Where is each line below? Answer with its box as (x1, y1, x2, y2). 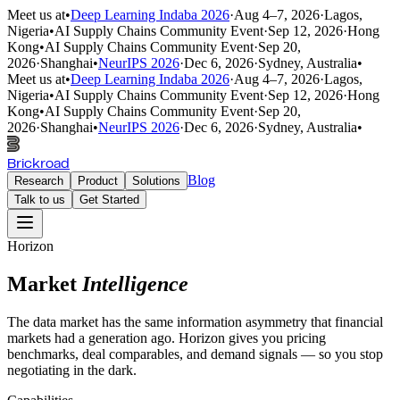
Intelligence (82, 271, 188, 296)
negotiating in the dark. (7, 362, 137, 378)
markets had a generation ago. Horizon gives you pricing (7, 329, 326, 346)
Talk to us (14, 193, 65, 206)
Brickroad (7, 158, 70, 171)
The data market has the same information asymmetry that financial (7, 313, 383, 329)
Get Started (79, 193, 139, 206)
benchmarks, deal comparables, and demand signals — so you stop (7, 346, 383, 362)
